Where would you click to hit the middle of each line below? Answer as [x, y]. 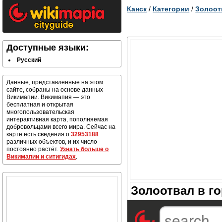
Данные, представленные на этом [55, 82]
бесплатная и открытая [40, 105]
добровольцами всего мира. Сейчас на [61, 127]
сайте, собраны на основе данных [55, 90]
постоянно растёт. [33, 149]
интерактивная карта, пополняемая [57, 119]
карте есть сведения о [39, 134]
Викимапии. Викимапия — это [49, 97]
